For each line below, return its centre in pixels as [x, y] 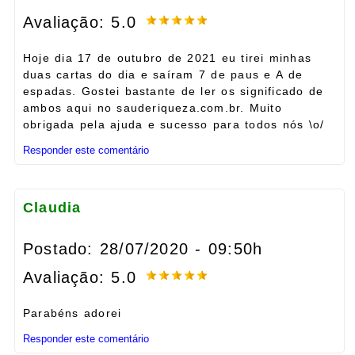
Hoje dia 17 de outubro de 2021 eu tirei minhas [168, 57]
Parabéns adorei [73, 313]
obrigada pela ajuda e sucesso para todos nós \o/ [174, 124]
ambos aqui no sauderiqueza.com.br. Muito [153, 107]
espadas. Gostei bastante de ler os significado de [174, 91]
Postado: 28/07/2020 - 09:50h [143, 249]
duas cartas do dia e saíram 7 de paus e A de [163, 74]
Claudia [52, 207]
